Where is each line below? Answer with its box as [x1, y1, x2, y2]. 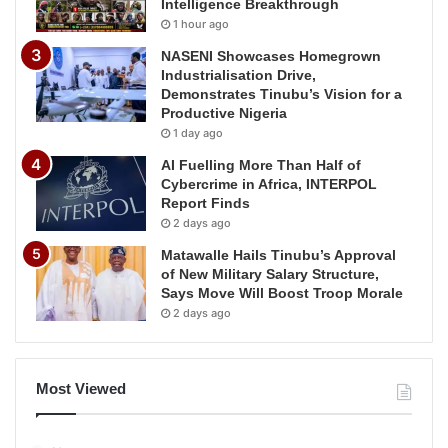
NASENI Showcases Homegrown [161, 48, 381, 65]
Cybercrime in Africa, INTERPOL [161, 176, 377, 193]
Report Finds [161, 195, 250, 212]
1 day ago [173, 126, 223, 141]
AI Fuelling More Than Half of [161, 157, 361, 174]
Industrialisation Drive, [161, 67, 316, 84]
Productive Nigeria [161, 105, 287, 122]
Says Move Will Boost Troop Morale [161, 285, 403, 302]
